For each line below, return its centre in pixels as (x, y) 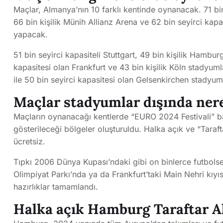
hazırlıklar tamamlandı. (56, 187)
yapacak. (31, 35)
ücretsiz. (29, 142)
